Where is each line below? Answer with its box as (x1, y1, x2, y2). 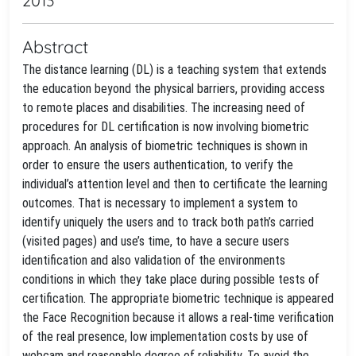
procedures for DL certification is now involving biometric (22, 119, 309, 134)
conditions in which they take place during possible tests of (22, 272, 319, 287)
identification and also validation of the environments (22, 253, 285, 268)
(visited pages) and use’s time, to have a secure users (22, 234, 289, 249)
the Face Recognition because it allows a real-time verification (22, 310, 334, 325)
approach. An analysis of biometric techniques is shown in (22, 138, 308, 153)
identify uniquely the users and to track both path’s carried (22, 215, 314, 230)
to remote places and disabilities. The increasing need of (22, 100, 305, 115)
